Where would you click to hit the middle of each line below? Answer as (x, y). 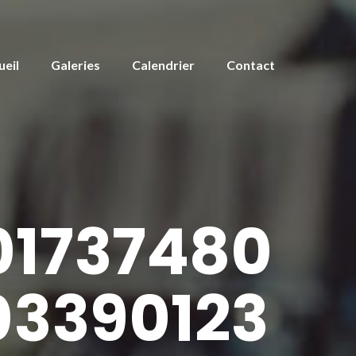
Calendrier (163, 64)
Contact (251, 64)
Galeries (75, 64)
